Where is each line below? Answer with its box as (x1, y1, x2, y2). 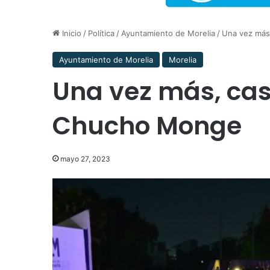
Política (88, 28, 115, 38)
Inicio (60, 28, 81, 38)
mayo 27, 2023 (60, 154, 110, 163)
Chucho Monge (52, 108, 242, 143)
